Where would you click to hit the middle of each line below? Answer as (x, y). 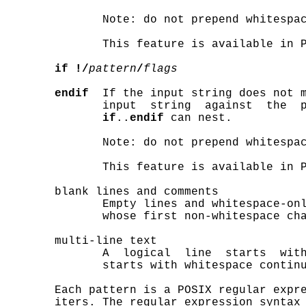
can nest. (198, 118)
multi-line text (82, 241)
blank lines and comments (113, 192)
